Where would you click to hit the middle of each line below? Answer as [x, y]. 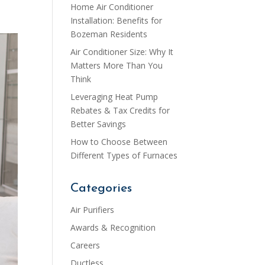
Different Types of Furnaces [124, 155]
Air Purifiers [93, 210]
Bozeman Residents [109, 34]
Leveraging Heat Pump [114, 97]
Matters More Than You [117, 65]
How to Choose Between [119, 142]
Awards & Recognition [113, 227]
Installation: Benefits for [117, 20]
